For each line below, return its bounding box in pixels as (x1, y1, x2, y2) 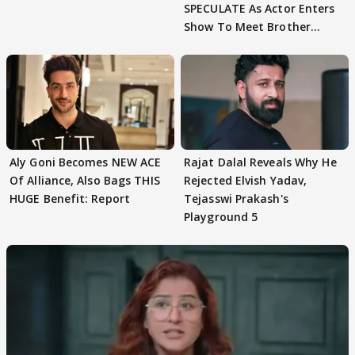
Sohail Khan (184, 37, 251, 53)
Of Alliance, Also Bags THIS (10, 172, 160, 188)
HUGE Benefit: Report (10, 190, 130, 206)
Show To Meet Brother (184, 19, 311, 35)
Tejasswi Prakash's (184, 190, 288, 206)
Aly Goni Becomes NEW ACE (10, 154, 162, 170)
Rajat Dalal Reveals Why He (184, 154, 337, 170)
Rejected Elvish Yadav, (184, 172, 307, 188)
